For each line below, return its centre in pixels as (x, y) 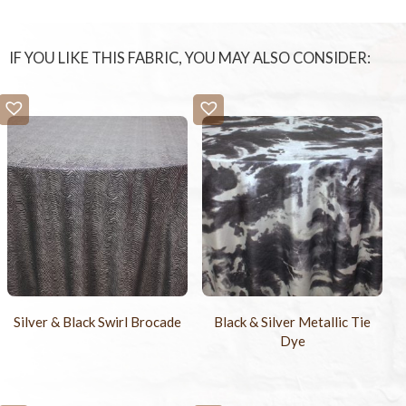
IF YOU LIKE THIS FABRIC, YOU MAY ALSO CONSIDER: (190, 58)
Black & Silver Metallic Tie (293, 322)
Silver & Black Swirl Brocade (98, 322)
